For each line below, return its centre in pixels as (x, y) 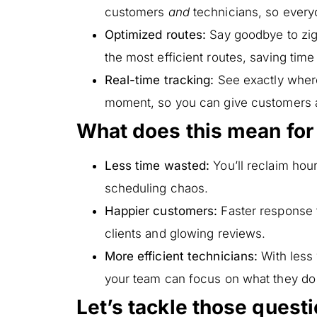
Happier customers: (161, 211)
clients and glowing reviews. (185, 233)
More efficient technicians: (181, 256)
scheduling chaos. (156, 188)
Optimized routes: (155, 34)
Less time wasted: (157, 165)
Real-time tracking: (159, 80)
